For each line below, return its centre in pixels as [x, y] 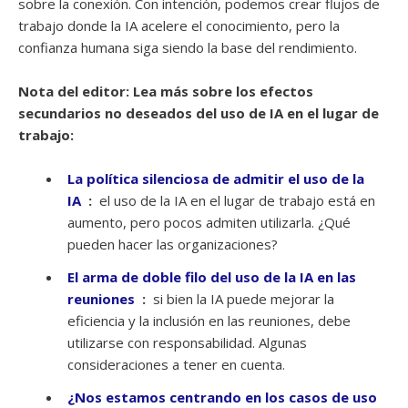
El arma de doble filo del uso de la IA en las [212, 276]
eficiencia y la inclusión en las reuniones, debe [209, 320]
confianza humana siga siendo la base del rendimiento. [188, 47]
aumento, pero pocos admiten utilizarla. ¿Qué [209, 222]
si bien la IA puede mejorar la [242, 298]
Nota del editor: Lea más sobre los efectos [166, 91]
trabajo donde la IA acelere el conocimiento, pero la [179, 25]
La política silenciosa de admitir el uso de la [216, 178]
